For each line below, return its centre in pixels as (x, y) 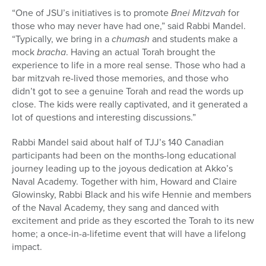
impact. (27, 247)
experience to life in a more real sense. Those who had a (129, 65)
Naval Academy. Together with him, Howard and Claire (124, 182)
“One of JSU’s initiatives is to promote (91, 13)
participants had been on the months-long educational (124, 156)
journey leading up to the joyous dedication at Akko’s (122, 169)
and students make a (194, 39)
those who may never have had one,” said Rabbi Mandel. (129, 26)
